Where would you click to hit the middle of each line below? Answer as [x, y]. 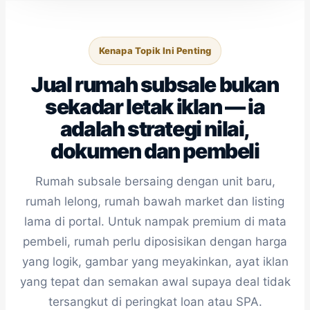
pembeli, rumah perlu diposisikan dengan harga [155, 241]
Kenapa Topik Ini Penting [155, 51]
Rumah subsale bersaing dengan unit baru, [155, 181]
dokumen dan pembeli [155, 151]
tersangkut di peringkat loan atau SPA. [155, 302]
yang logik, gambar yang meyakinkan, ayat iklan [155, 262]
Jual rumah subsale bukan [155, 84]
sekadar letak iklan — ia [155, 107]
